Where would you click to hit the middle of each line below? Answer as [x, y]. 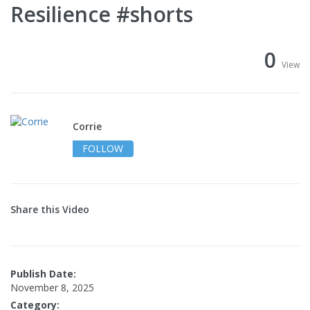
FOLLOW [103, 148]
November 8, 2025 [52, 288]
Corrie [87, 126]
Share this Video [50, 209]
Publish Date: [43, 274]
